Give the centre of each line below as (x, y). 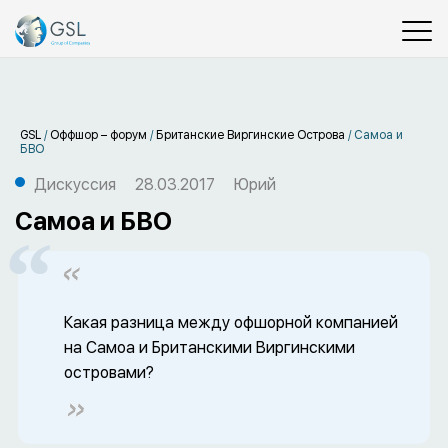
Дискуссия (75, 184)
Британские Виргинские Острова (250, 135)
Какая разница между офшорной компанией (231, 322)
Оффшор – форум (98, 135)
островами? (109, 372)
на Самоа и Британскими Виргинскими (209, 347)
